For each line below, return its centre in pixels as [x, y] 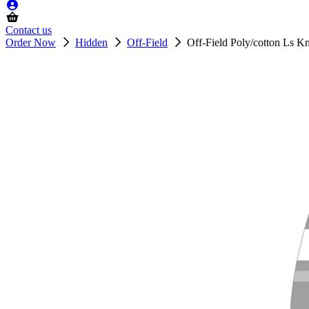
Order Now [31, 42]
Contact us [29, 30]
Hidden [91, 42]
